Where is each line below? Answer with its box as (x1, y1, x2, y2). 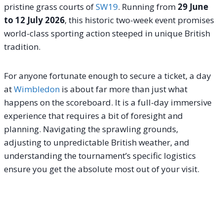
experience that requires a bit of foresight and (4, 110, 183, 121)
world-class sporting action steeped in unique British (4, 27, 210, 39)
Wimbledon (14, 83, 60, 95)
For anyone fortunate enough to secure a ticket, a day (4, 70, 211, 81)
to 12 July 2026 (4, 14, 65, 26)
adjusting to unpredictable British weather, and (4, 136, 189, 148)
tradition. (4, 40, 40, 52)
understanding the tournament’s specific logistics (4, 149, 196, 161)
